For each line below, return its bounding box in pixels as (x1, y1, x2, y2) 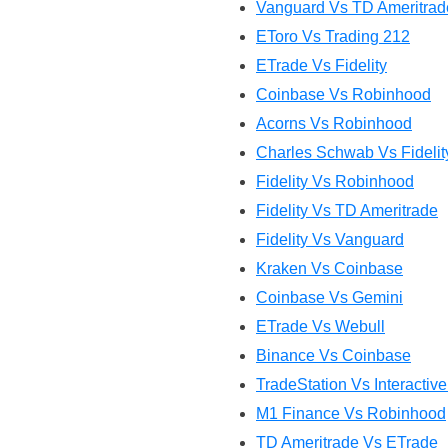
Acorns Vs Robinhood (256, 115, 412, 132)
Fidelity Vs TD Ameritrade (256, 202, 438, 219)
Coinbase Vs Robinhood (256, 86, 431, 103)
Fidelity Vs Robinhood (256, 173, 414, 190)
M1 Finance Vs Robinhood (256, 405, 446, 422)
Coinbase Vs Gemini (256, 289, 403, 306)
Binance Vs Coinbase (256, 347, 411, 364)
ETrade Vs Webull (256, 318, 385, 335)
